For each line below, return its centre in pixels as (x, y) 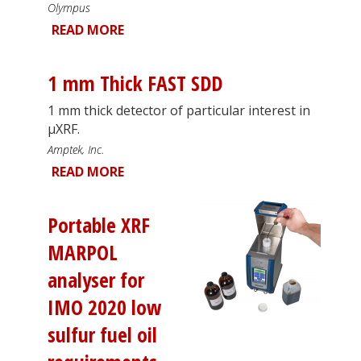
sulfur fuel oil (102, 334)
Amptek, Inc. (76, 149)
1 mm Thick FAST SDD (135, 83)
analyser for (96, 280)
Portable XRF (99, 225)
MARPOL (83, 252)
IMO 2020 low (104, 307)
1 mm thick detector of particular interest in (179, 110)
